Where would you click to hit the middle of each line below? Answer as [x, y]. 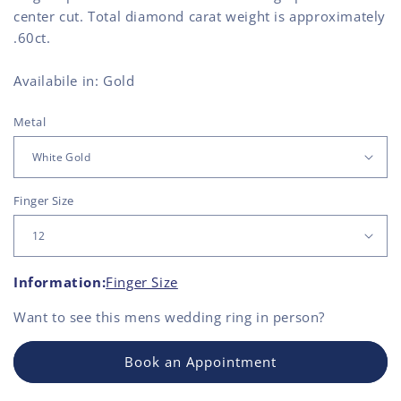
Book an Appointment [200, 362]
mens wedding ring [188, 316]
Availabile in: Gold [74, 80]
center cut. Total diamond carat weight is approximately [200, 16]
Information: [60, 282]
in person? [289, 316]
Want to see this [69, 316]
